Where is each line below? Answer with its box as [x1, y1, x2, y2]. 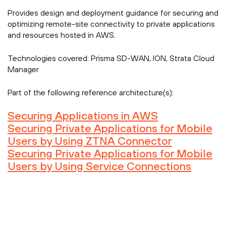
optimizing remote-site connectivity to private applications [8, 19, 215, 29]
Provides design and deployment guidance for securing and [8, 8, 218, 18]
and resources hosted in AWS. [8, 30, 116, 40]
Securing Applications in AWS [8, 109, 158, 123]
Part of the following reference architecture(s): [8, 88, 174, 97]
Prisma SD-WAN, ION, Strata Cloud [89, 53, 214, 63]
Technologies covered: [8, 53, 89, 63]
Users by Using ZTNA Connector [8, 134, 172, 148]
